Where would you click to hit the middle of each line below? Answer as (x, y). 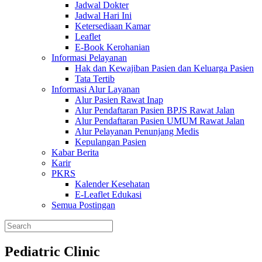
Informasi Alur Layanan (96, 89)
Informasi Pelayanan (89, 58)
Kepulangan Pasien (111, 142)
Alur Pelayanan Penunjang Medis (137, 132)
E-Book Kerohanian (112, 47)
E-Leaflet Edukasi (108, 195)
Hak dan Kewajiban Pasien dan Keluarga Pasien (164, 68)
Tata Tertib (95, 79)
